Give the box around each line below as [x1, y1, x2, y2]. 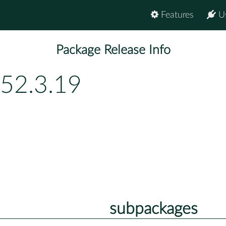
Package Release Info [55, 44, 171, 57]
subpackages [109, 200, 198, 217]
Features [158, 11, 194, 20]
